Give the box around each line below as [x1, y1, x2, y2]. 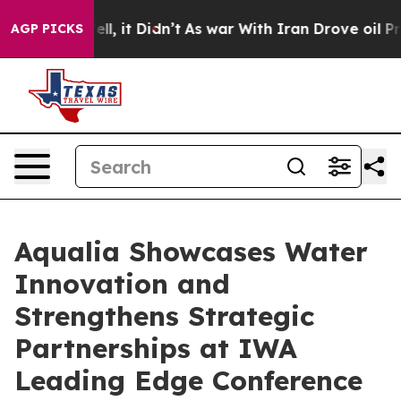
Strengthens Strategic [14, 299, 314, 333]
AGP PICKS [11, 21, 83, 37]
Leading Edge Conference [14, 363, 363, 397]
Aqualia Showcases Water [14, 235, 368, 269]
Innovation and [14, 267, 230, 301]
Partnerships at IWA [14, 331, 297, 365]
